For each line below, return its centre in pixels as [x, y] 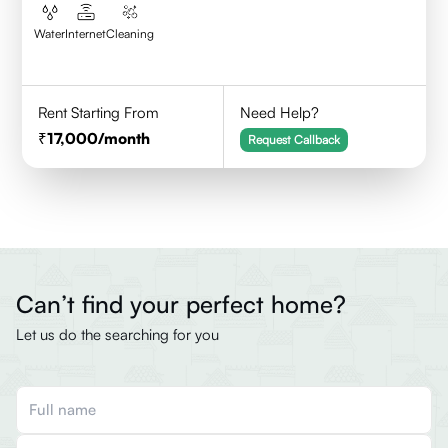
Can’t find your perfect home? [181, 304]
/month [124, 138]
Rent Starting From [99, 112]
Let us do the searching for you [117, 334]
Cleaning [130, 33]
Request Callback [294, 139]
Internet [86, 33]
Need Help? [280, 112]
